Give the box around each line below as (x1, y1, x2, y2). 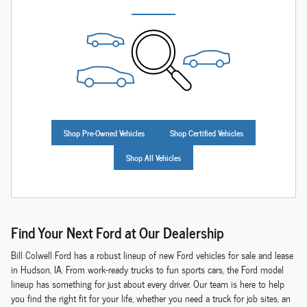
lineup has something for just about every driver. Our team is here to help (11, 276, 284, 293)
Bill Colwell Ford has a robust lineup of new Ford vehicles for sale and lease (11, 247, 293, 264)
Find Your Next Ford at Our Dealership (11, 220, 224, 243)
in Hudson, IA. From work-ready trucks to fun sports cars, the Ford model (11, 262, 284, 278)
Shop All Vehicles (126, 151, 181, 164)
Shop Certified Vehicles (169, 126, 243, 140)
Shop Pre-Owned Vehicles (64, 126, 145, 140)
